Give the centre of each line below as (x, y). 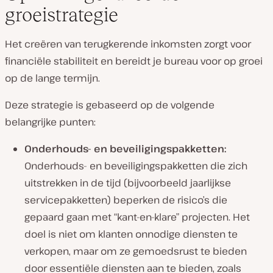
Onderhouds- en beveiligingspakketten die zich (136, 165)
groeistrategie (62, 14)
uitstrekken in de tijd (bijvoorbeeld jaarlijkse (128, 183)
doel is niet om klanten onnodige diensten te (131, 234)
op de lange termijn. (52, 78)
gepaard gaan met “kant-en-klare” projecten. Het (137, 217)
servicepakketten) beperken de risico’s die (126, 200)
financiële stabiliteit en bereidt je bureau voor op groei (134, 61)
